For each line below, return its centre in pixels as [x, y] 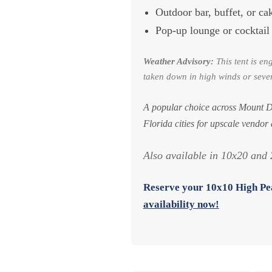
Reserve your [174, 187]
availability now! [181, 204]
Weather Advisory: [178, 61]
